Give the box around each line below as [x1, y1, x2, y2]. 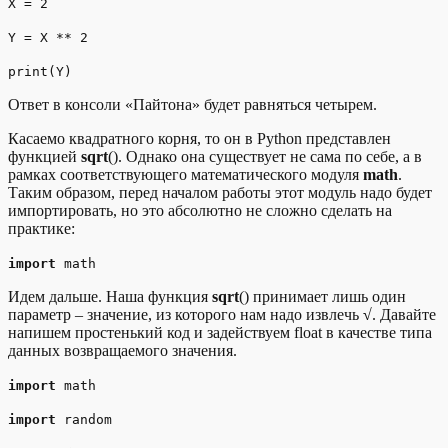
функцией [8, 147, 81, 165]
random [56, 411, 112, 427]
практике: [8, 219, 75, 237]
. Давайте [372, 305, 436, 323]
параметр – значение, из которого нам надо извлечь [8, 305, 363, 323]
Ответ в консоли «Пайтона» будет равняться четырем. [8, 95, 377, 113]
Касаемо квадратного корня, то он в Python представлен [8, 129, 391, 147]
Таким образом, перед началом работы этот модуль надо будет [8, 183, 432, 201]
